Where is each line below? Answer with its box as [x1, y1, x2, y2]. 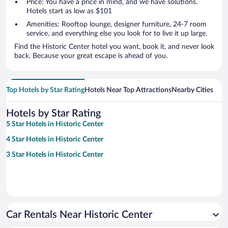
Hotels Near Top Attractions [84, 87, 172, 94]
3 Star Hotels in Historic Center [6, 151, 103, 159]
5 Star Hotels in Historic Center [6, 121, 103, 128]
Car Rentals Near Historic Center [6, 210, 152, 220]
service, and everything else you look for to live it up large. [26, 30, 207, 38]
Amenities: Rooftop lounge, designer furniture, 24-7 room [26, 21, 207, 28]
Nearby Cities [172, 87, 213, 94]
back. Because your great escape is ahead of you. [14, 52, 167, 60]
